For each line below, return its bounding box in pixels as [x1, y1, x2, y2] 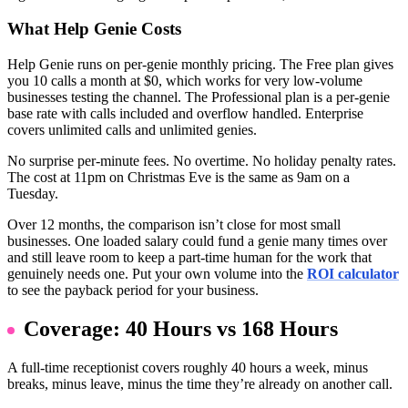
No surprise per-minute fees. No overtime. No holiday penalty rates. [7, 153, 396, 169]
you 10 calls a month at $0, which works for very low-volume [7, 73, 362, 89]
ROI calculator [307, 266, 399, 282]
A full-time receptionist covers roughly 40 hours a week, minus [7, 359, 368, 375]
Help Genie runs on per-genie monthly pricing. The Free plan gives [7, 56, 393, 73]
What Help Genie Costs [7, 19, 181, 39]
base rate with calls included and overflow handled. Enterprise [7, 106, 363, 122]
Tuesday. [7, 186, 58, 202]
